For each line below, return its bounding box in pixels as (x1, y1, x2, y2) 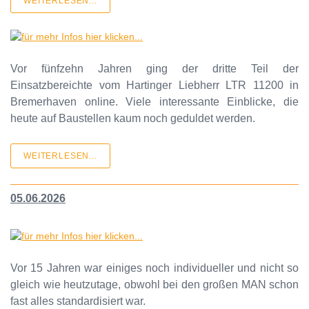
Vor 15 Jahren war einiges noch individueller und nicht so (10, 262, 299, 275)
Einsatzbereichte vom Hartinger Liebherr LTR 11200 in (10, 79, 299, 92)
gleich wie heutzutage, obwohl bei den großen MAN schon (10, 279, 299, 291)
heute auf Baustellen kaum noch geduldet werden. (10, 112, 255, 125)
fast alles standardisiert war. (10, 295, 146, 308)
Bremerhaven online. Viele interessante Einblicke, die (10, 96, 299, 108)
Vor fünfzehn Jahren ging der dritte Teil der (10, 63, 299, 75)
